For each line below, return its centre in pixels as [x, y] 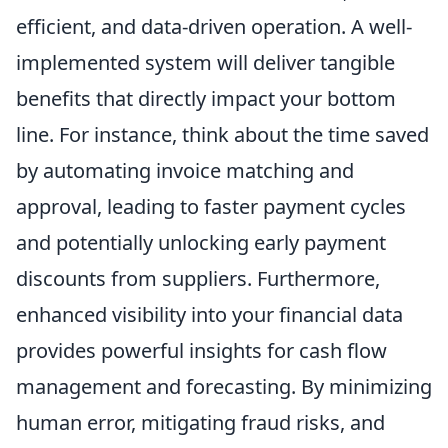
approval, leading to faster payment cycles [211, 207]
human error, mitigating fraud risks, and [200, 423]
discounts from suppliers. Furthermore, [198, 279]
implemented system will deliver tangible [205, 63]
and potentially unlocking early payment [201, 243]
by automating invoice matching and [185, 171]
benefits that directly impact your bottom [206, 99]
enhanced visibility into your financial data [209, 315]
